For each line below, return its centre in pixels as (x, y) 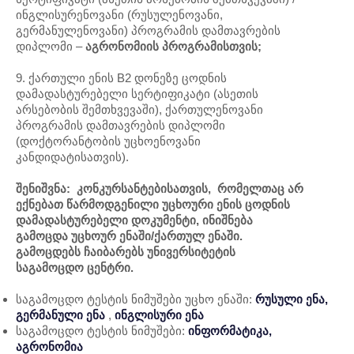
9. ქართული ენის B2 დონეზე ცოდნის (121, 78)
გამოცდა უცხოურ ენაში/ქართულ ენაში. (129, 236)
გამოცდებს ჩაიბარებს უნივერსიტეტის (126, 252)
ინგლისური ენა (159, 315)
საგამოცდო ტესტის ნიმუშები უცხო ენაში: (134, 299)
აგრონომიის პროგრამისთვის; (173, 46)
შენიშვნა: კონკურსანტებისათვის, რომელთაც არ (160, 188)
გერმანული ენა (62, 315)
